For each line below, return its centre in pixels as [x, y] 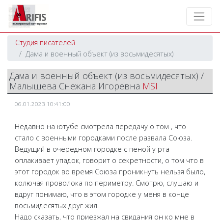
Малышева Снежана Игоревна [76, 86]
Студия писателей [45, 43]
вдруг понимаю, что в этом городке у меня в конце [102, 194]
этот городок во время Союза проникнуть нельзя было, [110, 172]
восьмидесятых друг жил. [57, 206]
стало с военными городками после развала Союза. [103, 138]
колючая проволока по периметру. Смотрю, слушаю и [107, 183]
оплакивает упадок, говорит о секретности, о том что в [109, 161]
